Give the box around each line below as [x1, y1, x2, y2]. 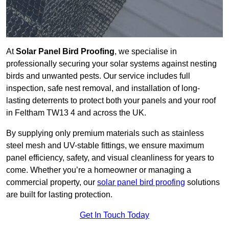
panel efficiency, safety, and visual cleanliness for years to [6, 153, 214, 163]
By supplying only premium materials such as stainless [6, 129, 204, 138]
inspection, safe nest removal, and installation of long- [6, 84, 200, 93]
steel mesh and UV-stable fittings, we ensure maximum [6, 141, 204, 150]
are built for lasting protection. [6, 190, 112, 199]
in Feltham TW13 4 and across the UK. [6, 108, 146, 118]
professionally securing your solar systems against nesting [6, 59, 217, 68]
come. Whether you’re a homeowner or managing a [6, 166, 191, 175]
